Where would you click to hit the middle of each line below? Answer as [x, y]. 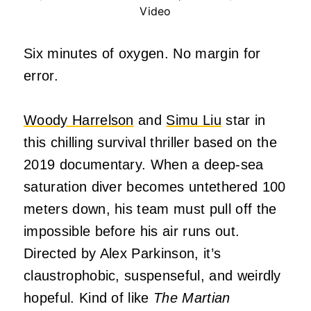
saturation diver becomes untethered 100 [155, 186]
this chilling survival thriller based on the [151, 142]
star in [243, 120]
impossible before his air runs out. [132, 231]
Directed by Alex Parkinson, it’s [123, 253]
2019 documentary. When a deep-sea [144, 164]
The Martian [192, 297]
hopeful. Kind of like [89, 297]
